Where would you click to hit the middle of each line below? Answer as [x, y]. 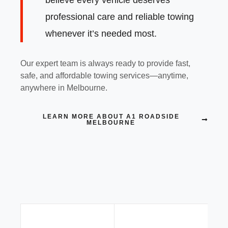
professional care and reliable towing [120, 17]
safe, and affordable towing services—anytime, [104, 75]
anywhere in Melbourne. [64, 88]
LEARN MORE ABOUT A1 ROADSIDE [111, 117]
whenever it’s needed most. [101, 33]
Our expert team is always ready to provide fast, [105, 63]
